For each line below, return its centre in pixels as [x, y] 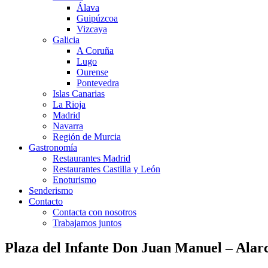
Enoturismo [74, 179]
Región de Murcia [87, 136]
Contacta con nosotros [95, 212]
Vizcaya [92, 29]
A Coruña [95, 50]
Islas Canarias [79, 93]
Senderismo [51, 190]
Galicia [66, 39]
